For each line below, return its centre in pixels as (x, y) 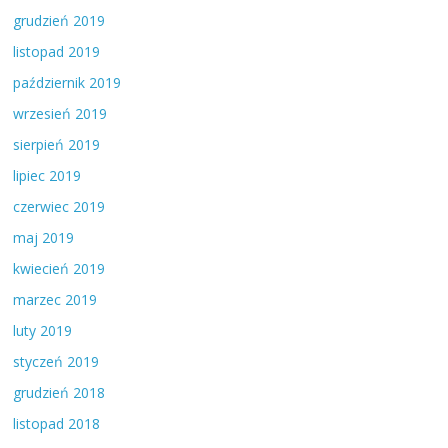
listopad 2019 (57, 52)
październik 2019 (67, 83)
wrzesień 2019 (60, 114)
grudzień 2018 (59, 393)
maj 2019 (44, 238)
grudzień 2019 (59, 21)
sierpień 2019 (57, 145)
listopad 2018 (57, 424)
